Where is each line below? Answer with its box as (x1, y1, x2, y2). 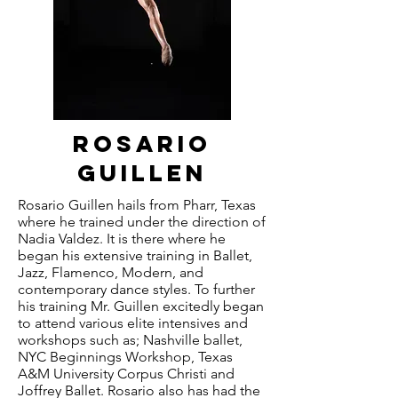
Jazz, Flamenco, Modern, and (18, 264, 203, 281)
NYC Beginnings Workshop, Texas (18, 348, 233, 365)
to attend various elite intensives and (18, 314, 248, 331)
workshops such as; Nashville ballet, (18, 331, 243, 348)
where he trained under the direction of (18, 213, 266, 230)
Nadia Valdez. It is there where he (18, 230, 226, 247)
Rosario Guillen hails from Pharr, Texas (18, 196, 256, 213)
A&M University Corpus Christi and (18, 365, 235, 382)
